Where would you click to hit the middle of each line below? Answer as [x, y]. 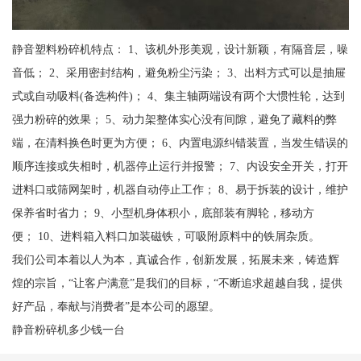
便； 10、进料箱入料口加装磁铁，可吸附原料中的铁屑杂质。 [166, 237]
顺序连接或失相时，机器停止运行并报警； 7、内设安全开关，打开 [180, 166]
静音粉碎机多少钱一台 [68, 330]
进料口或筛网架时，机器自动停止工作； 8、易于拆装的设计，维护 [180, 190]
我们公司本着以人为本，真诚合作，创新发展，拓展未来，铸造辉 [175, 260]
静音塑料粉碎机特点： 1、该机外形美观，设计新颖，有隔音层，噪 [180, 50]
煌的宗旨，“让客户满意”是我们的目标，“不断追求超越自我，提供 [177, 283]
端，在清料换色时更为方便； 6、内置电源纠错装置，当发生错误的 [180, 143]
